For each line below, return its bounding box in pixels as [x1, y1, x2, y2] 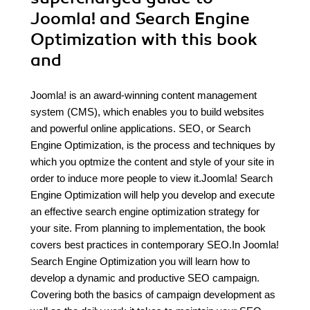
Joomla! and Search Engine [30, 8, 250, 29]
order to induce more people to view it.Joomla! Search [30, 172, 273, 184]
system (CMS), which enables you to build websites [30, 106, 264, 118]
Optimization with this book [30, 29, 257, 50]
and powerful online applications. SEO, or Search [30, 122, 250, 134]
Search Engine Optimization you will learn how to [30, 255, 250, 267]
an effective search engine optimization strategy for [30, 206, 259, 217]
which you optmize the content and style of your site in [30, 156, 274, 167]
